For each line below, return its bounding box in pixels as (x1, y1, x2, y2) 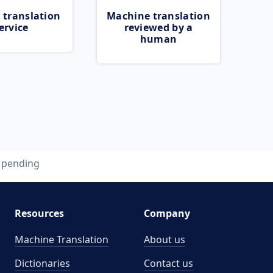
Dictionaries (14, 257, 70, 270)
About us (144, 233, 185, 246)
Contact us (144, 257, 193, 270)
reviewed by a (124, 21, 193, 34)
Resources (14, 207, 64, 220)
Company (144, 207, 190, 220)
